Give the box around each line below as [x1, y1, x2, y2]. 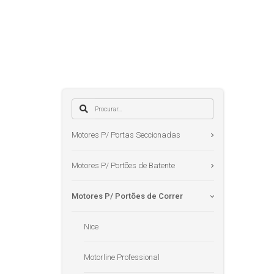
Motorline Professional [84, 253, 160, 262]
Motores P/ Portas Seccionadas [72, 130, 180, 139]
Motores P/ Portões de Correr [72, 191, 183, 201]
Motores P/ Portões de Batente [72, 161, 175, 170]
